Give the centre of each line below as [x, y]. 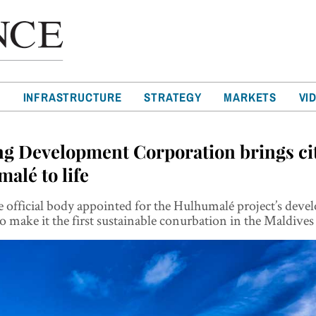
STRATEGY [173, 97]
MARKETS [250, 97]
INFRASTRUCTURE [72, 97]
